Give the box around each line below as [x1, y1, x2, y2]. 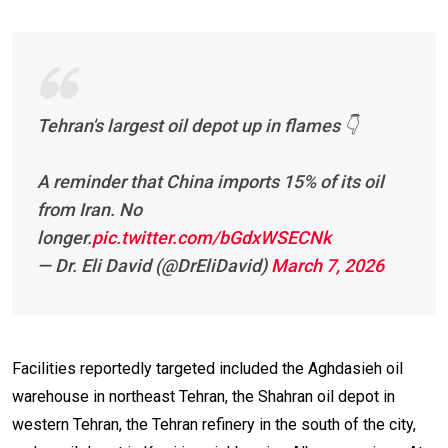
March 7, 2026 [271, 254, 384, 276]
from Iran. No [37, 198, 142, 220]
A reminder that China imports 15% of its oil [37, 170, 384, 192]
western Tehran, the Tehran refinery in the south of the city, [12, 414, 416, 434]
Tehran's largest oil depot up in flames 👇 [37, 114, 358, 136]
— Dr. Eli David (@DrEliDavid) [37, 254, 271, 276]
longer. [37, 226, 92, 248]
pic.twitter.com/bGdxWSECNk [92, 226, 331, 248]
